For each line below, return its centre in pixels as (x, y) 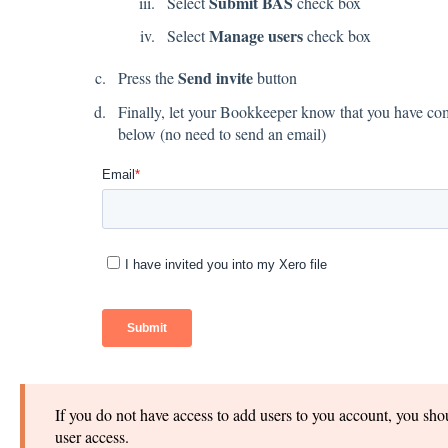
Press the (147, 78)
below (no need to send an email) (221, 133)
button (274, 78)
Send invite (215, 78)
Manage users (255, 36)
